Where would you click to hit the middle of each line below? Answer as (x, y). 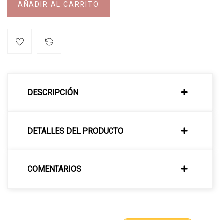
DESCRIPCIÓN (53, 92)
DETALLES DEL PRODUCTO (75, 131)
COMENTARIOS (54, 169)
